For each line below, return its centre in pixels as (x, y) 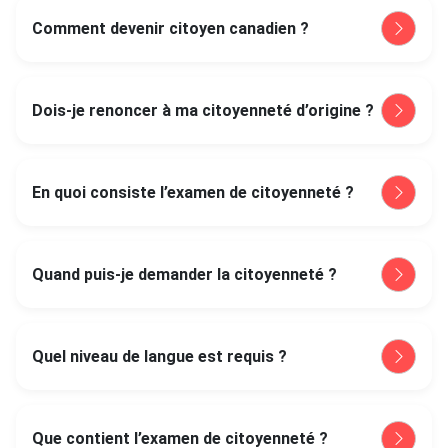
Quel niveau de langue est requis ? (159, 356)
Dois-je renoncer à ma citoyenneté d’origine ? (203, 110)
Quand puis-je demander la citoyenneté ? (184, 274)
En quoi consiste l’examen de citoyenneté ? (193, 192)
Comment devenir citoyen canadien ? (170, 28)
